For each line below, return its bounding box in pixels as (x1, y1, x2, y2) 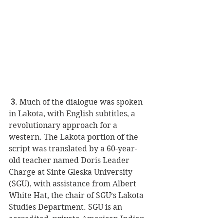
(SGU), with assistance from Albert (9, 179, 138, 189)
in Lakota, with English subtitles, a (9, 109, 137, 119)
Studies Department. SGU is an (9, 202, 124, 212)
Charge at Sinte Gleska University (9, 167, 134, 177)
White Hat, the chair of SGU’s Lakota (9, 191, 145, 200)
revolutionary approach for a (9, 121, 119, 130)
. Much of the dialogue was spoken (15, 97, 145, 107)
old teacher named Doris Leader (9, 156, 131, 165)
